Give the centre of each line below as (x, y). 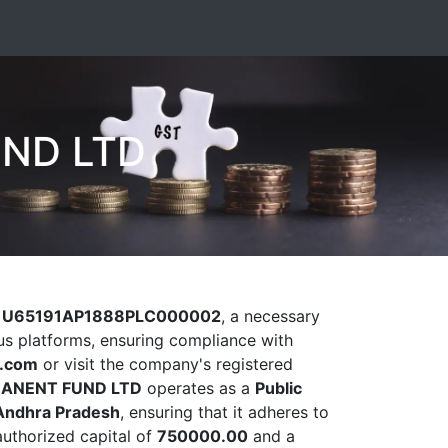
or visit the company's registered (165, 364)
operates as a (198, 388)
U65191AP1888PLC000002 (111, 316)
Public (278, 388)
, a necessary (270, 316)
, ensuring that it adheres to (224, 412)
